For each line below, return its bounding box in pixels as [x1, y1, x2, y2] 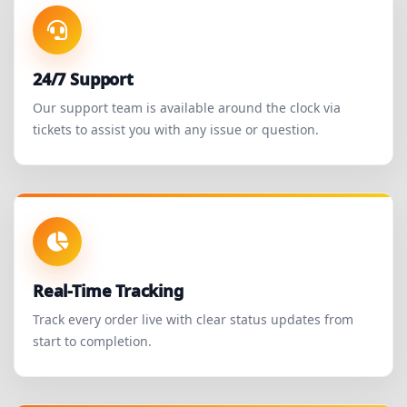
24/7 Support [33, 68, 134, 91]
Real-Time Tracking [33, 280, 184, 303]
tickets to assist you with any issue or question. [33, 121, 319, 139]
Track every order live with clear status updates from [33, 311, 353, 329]
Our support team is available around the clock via [33, 99, 341, 117]
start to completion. [33, 333, 152, 351]
